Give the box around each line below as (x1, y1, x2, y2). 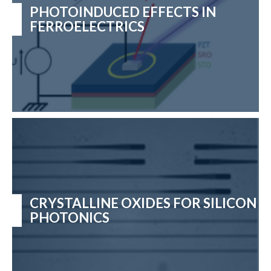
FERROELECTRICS (29, 18, 145, 34)
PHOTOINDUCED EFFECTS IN (29, 3, 216, 20)
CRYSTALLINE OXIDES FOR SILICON (29, 194, 256, 211)
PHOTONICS (29, 209, 109, 226)
